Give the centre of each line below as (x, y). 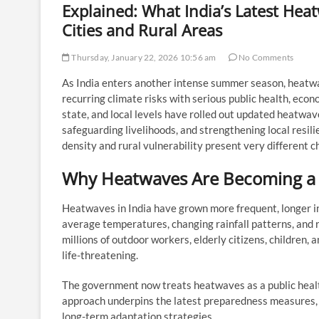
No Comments (265, 57)
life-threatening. (100, 255)
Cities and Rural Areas (142, 30)
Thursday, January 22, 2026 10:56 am (143, 57)
